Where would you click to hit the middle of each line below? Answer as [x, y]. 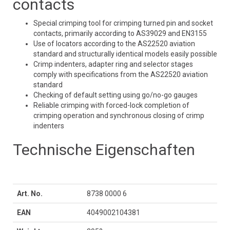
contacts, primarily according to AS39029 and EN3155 [120, 34]
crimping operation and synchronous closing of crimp [119, 116]
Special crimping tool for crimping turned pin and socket [123, 23]
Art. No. [30, 194]
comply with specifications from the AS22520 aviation [121, 75]
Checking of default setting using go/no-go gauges [116, 95]
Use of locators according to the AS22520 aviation [114, 44]
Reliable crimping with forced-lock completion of [111, 106]
